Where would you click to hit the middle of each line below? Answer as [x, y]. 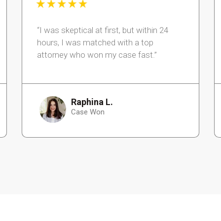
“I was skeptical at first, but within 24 [103, 30]
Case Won [88, 112]
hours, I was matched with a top [95, 43]
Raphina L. [92, 102]
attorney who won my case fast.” [97, 55]
